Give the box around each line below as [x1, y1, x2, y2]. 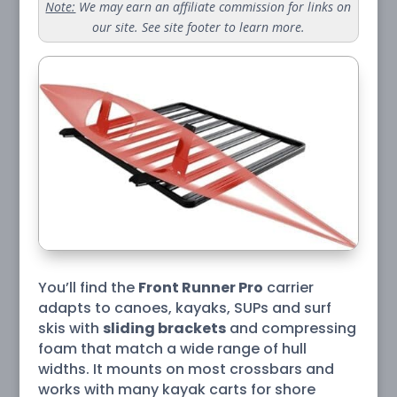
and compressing [225, 317, 356, 339]
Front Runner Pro [137, 276, 263, 298]
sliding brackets [102, 317, 226, 339]
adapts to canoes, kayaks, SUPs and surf [37, 297, 331, 318]
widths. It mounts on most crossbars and [37, 358, 334, 379]
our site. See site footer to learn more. [91, 19, 305, 35]
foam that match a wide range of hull [37, 338, 307, 359]
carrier [262, 276, 314, 298]
